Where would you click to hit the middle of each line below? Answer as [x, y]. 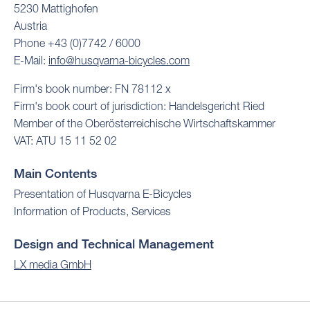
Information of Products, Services [92, 211]
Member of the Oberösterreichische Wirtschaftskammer [145, 123]
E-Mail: [31, 60]
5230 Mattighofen [56, 8]
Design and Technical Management [114, 244]
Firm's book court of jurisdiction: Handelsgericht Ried [139, 106]
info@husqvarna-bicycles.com [119, 60]
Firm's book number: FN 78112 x [92, 89]
